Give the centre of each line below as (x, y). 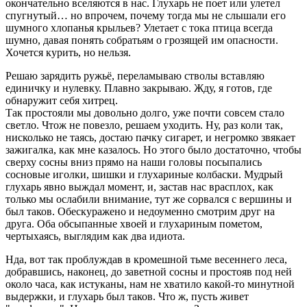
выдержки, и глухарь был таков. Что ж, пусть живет (127, 296)
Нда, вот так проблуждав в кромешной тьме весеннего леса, (146, 259)
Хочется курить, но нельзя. (68, 52)
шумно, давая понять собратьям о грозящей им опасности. (142, 40)
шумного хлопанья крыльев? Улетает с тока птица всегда (139, 27)
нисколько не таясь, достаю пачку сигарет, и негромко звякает (150, 137)
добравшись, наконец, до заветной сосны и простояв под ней (149, 271)
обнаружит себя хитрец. (62, 100)
